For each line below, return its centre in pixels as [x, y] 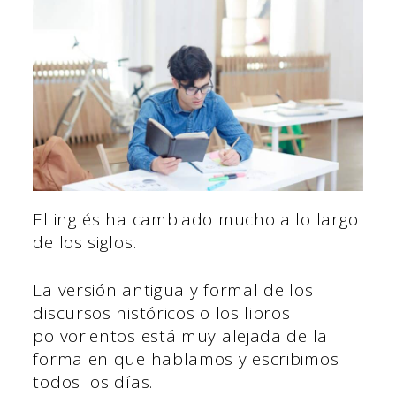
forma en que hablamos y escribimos [186, 359]
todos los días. [93, 382]
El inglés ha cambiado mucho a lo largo [196, 219]
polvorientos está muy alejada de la [180, 336]
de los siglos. [85, 242]
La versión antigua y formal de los [173, 290]
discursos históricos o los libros [162, 313]
